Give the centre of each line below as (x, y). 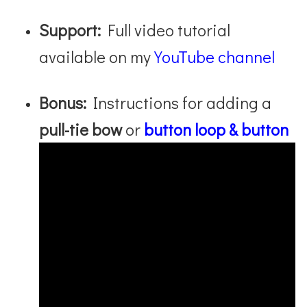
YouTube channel (215, 56)
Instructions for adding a (179, 102)
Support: (70, 29)
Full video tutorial (166, 29)
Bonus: (63, 102)
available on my (97, 56)
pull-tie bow (81, 129)
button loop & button (217, 129)
